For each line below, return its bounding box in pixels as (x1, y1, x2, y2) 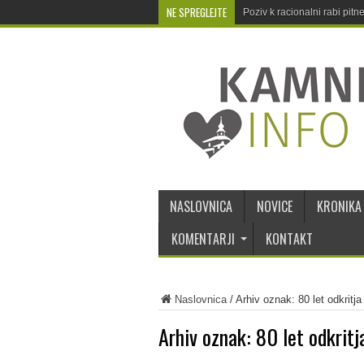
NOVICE (256, 197, 292, 216)
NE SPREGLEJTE (166, 4, 227, 20)
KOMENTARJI (171, 229, 235, 249)
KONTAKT (265, 229, 313, 249)
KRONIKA (316, 197, 362, 216)
